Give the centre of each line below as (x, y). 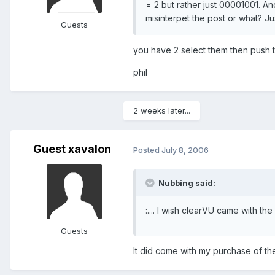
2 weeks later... (162, 111)
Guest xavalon (72, 149)
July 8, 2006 (185, 149)
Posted (147, 149)
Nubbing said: (186, 183)
